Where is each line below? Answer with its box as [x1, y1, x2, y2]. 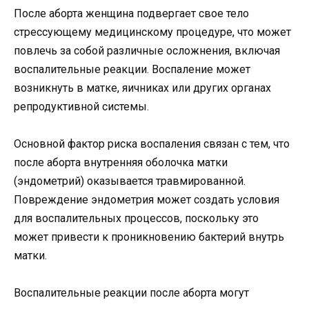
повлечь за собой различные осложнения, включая [14, 44, 280, 58]
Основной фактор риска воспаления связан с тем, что [14, 137, 290, 151]
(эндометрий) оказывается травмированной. [14, 175, 246, 188]
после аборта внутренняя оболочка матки [14, 156, 228, 170]
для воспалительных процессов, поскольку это [14, 212, 259, 226]
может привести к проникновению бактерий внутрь [14, 230, 284, 244]
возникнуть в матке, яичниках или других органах [14, 81, 271, 95]
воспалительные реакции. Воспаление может [14, 63, 250, 77]
